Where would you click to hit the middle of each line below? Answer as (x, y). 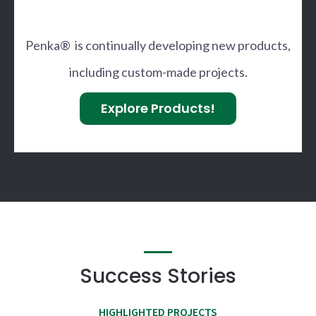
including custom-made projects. (158, 72)
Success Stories (158, 276)
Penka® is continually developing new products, (158, 45)
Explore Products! (158, 109)
